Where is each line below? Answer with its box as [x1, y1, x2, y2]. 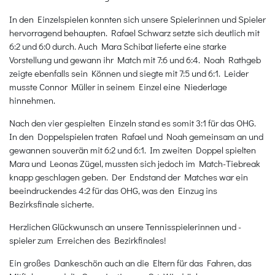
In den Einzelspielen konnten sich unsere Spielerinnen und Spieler [9, 12, 266, 25]
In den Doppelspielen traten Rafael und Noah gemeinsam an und [9, 130, 263, 142]
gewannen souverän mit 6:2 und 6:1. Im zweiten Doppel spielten [9, 143, 256, 156]
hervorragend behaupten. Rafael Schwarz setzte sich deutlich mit [9, 26, 260, 39]
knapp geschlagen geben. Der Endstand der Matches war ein [9, 170, 248, 183]
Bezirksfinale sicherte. [9, 197, 94, 210]
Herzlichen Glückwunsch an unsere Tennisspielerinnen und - [9, 220, 241, 233]
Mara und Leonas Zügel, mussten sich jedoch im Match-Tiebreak [9, 157, 260, 169]
